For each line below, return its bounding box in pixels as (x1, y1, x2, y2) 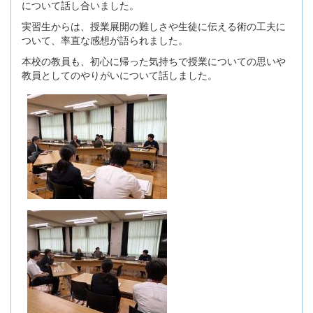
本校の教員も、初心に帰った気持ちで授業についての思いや (22, 53, 286, 68)
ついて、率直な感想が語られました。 (22, 32, 188, 47)
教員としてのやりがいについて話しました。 (22, 67, 217, 82)
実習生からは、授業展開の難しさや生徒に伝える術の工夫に (22, 18, 286, 33)
